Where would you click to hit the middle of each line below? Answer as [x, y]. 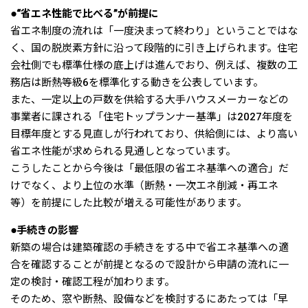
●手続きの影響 [44, 230]
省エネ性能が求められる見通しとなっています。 [123, 151]
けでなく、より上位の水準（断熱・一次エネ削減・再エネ [144, 185]
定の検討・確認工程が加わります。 [92, 282]
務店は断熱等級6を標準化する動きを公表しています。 [137, 82]
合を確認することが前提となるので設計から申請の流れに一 [150, 264]
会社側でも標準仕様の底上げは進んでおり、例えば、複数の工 [154, 65]
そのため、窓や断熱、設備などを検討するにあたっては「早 [149, 299]
